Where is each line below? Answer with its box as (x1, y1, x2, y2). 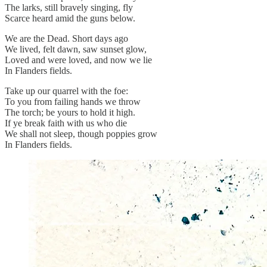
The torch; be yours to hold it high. (5, 107, 135, 117)
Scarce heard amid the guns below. (5, 13, 135, 23)
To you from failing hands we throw (5, 96, 141, 107)
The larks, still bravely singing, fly (5, 2, 133, 13)
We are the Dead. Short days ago (5, 33, 128, 44)
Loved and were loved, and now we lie (5, 54, 152, 65)
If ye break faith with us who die (5, 117, 127, 128)
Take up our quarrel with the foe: (5, 85, 128, 96)
